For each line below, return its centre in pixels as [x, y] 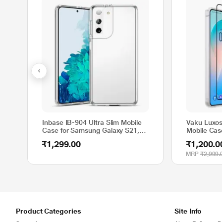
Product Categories [49, 211]
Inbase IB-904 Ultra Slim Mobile [92, 122]
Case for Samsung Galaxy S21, [91, 130]
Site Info [188, 211]
